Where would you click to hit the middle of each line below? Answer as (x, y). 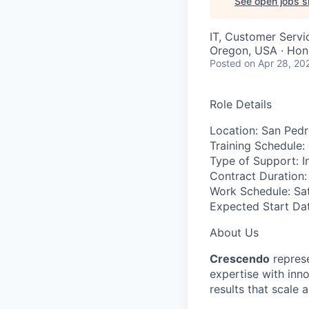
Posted (226, 63)
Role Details (241, 104)
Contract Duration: (258, 176)
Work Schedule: (250, 191)
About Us (234, 232)
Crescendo (240, 259)
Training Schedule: (257, 146)
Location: (234, 130)
